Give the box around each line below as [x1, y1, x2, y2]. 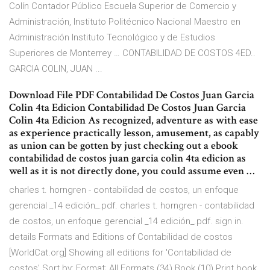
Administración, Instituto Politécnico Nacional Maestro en [9, 16, 240, 28]
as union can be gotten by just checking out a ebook [9, 139, 238, 153]
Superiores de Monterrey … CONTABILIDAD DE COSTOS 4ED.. [9, 48, 256, 59]
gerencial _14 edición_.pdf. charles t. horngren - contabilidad [9, 200, 254, 212]
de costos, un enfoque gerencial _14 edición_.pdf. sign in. [9, 216, 243, 227]
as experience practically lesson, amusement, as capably [9, 126, 259, 140]
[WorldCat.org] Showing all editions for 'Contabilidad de [9, 247, 231, 259]
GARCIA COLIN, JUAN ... [9, 63, 102, 75]
